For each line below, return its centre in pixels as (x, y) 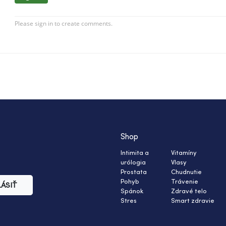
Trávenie (185, 181)
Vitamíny (184, 153)
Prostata (134, 172)
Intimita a (135, 153)
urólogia (133, 162)
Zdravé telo (189, 191)
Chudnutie (186, 172)
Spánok (132, 191)
